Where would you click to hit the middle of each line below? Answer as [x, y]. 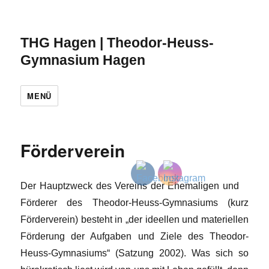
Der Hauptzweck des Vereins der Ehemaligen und [134, 186]
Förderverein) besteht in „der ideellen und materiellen [134, 219]
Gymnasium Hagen [83, 60]
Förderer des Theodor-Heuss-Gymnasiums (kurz [134, 203]
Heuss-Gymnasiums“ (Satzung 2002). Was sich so [134, 253]
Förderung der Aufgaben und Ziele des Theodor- [134, 236]
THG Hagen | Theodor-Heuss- [117, 43]
